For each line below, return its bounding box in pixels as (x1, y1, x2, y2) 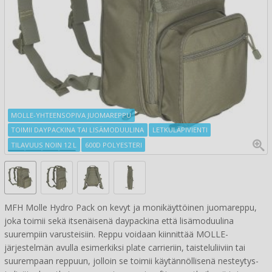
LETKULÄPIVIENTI (152, 125, 208, 135)
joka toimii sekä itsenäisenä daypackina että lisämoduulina (4, 214, 234, 226)
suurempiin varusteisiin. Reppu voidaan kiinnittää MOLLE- (4, 228, 228, 240)
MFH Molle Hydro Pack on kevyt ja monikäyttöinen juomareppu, (4, 201, 257, 213)
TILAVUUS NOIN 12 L (11, 140, 77, 149)
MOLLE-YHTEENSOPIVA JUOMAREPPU (11, 110, 132, 120)
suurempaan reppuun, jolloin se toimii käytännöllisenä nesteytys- (4, 254, 259, 267)
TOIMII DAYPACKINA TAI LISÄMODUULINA (11, 125, 144, 135)
